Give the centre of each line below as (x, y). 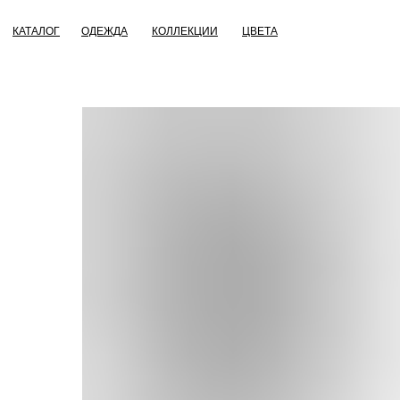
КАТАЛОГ (36, 31)
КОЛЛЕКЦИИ (185, 31)
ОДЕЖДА (104, 31)
